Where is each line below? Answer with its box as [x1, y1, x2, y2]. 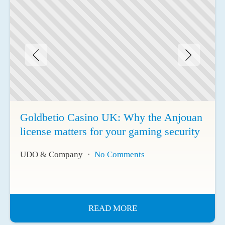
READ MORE [88, 203, 137, 213]
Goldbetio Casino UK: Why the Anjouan [20, 110, 202, 124]
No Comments [94, 149, 145, 159]
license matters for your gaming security [20, 125, 200, 138]
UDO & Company [20, 149, 83, 159]
